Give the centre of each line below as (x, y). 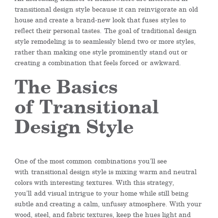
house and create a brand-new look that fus (83, 20)
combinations (115, 161)
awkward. (164, 63)
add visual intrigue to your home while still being (110, 193)
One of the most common (54, 161)
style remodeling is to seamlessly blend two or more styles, (105, 41)
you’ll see (151, 161)
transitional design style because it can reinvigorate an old (106, 9)
